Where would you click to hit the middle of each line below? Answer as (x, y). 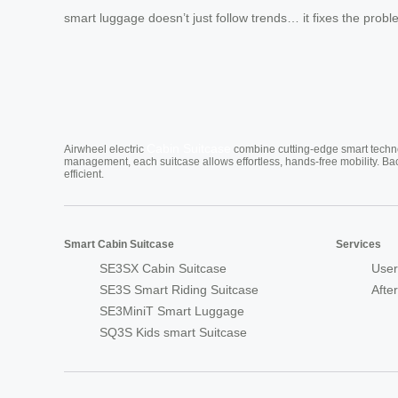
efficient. (84, 174)
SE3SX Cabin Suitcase (163, 268)
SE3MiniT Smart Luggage (172, 310)
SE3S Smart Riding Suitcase (179, 289)
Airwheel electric (105, 149)
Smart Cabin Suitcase (119, 244)
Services (358, 244)
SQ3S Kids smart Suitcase (173, 332)
